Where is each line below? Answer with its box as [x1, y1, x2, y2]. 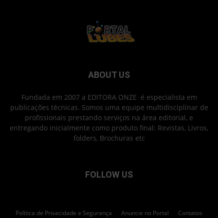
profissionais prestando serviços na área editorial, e [25, 113, 193, 123]
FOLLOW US [85, 169, 133, 180]
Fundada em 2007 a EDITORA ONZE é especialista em [21, 92, 197, 102]
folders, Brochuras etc [73, 133, 145, 143]
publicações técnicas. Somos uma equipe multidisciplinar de [10, 103, 208, 112]
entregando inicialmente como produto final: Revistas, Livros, [10, 123, 208, 133]
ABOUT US [88, 70, 130, 80]
